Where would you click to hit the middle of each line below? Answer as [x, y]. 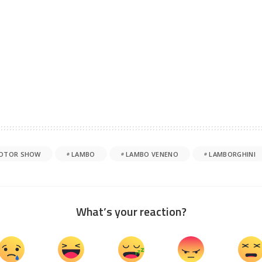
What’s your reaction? [131, 212]
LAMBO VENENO [152, 154]
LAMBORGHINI [232, 154]
